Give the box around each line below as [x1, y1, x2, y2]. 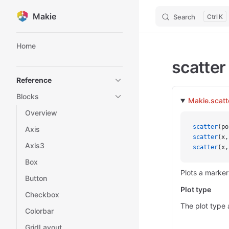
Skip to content [16, 13, 62, 21]
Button [25, 174, 47, 182]
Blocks [16, 92, 39, 101]
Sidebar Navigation [16, 34, 90, 44]
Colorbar [25, 207, 54, 215]
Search [173, 13, 195, 21]
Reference [16, 76, 52, 84]
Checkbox [25, 190, 59, 199]
